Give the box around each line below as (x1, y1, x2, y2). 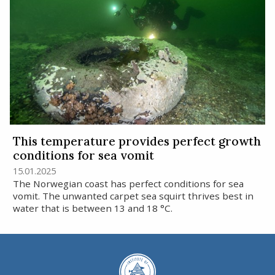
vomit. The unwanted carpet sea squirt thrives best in (12, 189, 254, 202)
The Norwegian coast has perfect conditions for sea (12, 177, 244, 190)
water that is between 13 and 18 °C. (12, 201, 172, 214)
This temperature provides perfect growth (12, 133, 261, 149)
